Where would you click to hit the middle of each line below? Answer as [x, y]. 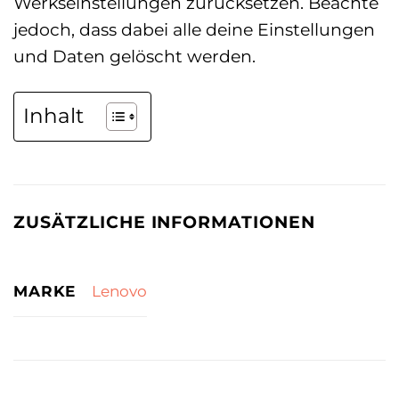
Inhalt [53, 116]
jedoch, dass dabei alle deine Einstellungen [194, 30]
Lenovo [119, 291]
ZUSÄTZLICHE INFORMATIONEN [164, 222]
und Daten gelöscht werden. [134, 57]
